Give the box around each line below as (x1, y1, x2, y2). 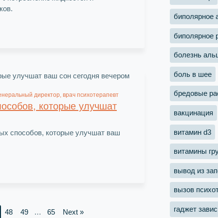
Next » (62, 207, 84, 216)
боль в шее (174, 70, 212, 78)
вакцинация (174, 108, 213, 117)
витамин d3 (174, 127, 211, 136)
